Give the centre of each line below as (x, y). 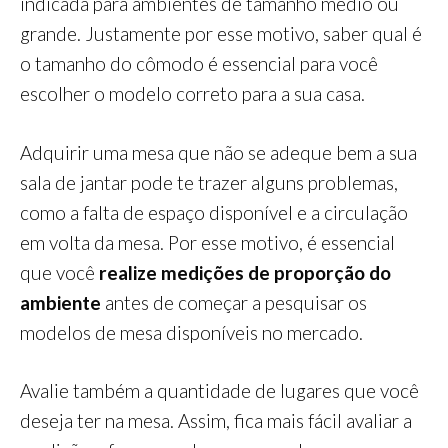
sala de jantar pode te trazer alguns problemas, (209, 182)
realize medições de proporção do (243, 272)
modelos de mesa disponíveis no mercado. (191, 332)
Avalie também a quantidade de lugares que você (219, 391)
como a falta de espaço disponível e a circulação (214, 212)
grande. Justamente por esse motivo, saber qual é (221, 34)
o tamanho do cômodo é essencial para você (199, 64)
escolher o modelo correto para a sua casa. (192, 94)
